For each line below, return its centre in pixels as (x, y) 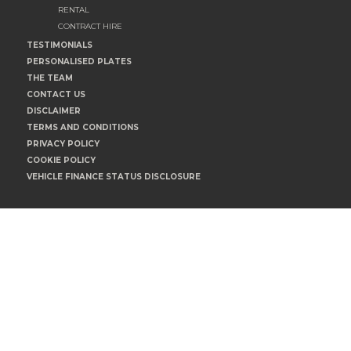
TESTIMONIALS (60, 45)
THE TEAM (50, 78)
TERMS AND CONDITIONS (83, 128)
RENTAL (74, 10)
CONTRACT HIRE (90, 27)
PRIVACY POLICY (63, 144)
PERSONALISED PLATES (79, 62)
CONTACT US (56, 95)
